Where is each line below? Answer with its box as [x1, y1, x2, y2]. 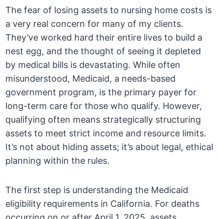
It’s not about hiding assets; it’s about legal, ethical [5, 142, 214, 153]
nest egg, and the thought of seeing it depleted [5, 46, 201, 57]
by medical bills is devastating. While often [5, 60, 181, 70]
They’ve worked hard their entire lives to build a [5, 32, 203, 43]
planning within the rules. [5, 155, 110, 166]
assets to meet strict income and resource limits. [5, 128, 207, 139]
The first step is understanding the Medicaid [5, 185, 189, 196]
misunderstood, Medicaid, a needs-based [5, 73, 176, 84]
